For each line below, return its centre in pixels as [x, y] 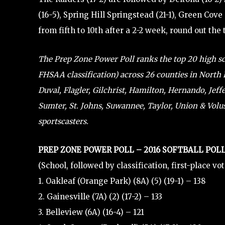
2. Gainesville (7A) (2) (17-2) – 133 [100, 196]
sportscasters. [63, 121]
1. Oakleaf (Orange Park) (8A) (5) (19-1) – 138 [122, 181]
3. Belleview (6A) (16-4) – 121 [91, 212]
